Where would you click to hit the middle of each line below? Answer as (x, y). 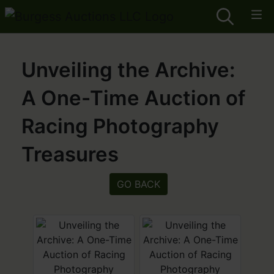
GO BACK (138, 184)
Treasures (70, 154)
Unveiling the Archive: (128, 70)
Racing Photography (120, 126)
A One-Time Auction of (133, 98)
